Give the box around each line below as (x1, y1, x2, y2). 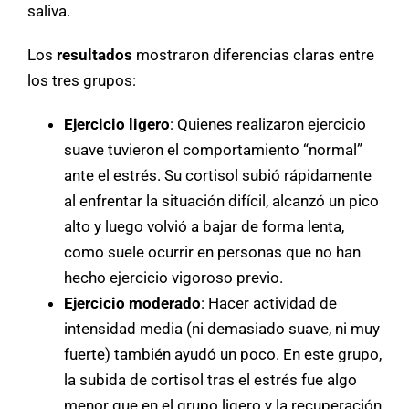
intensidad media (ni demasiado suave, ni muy (64, 319, 380, 338)
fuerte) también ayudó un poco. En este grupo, (64, 344, 382, 363)
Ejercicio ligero (64, 114, 170, 133)
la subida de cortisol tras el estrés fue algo (64, 370, 357, 389)
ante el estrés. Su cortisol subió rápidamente (64, 165, 372, 184)
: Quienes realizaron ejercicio (170, 114, 366, 133)
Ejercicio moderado (64, 293, 201, 312)
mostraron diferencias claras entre (132, 45, 374, 64)
